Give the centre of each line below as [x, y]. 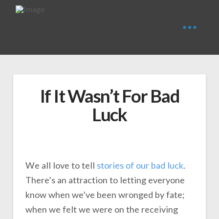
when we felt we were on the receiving [101, 209]
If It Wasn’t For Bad [109, 96]
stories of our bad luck [140, 165]
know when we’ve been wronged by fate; [105, 194]
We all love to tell [61, 165]
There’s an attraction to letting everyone [105, 180]
